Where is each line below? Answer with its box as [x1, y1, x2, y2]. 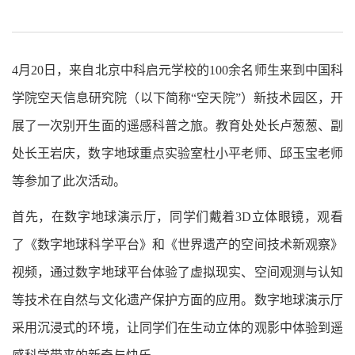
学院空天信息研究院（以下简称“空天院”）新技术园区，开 [12, 91, 343, 105]
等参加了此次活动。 [12, 174, 126, 189]
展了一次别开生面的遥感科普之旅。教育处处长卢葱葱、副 [12, 119, 343, 133]
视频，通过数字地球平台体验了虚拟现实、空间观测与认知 [12, 265, 343, 280]
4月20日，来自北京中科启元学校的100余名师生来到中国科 [12, 63, 343, 78]
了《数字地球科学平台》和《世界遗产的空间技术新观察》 [12, 238, 343, 252]
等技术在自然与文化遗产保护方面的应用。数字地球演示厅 [12, 293, 343, 307]
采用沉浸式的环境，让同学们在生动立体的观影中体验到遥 [12, 321, 343, 335]
